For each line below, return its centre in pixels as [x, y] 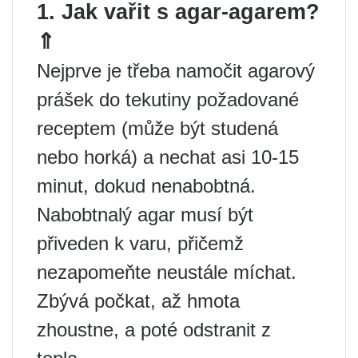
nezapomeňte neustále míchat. [167, 272]
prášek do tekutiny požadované [168, 99]
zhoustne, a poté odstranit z [154, 329]
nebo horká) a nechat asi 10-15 [168, 157]
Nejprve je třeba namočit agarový [176, 70]
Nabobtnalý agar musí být [145, 214]
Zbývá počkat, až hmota [138, 300]
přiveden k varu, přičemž [140, 243]
